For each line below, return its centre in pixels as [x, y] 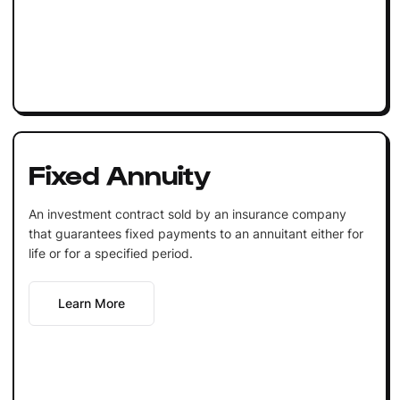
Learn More [91, 303]
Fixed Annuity [119, 173]
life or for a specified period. [110, 253]
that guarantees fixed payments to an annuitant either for [196, 233]
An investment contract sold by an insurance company [187, 213]
